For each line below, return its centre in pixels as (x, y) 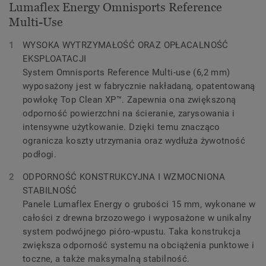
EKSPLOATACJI (55, 59)
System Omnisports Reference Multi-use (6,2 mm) (126, 72)
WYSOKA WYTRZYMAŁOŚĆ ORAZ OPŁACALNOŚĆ (126, 45)
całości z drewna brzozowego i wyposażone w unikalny (137, 218)
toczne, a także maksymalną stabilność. (107, 259)
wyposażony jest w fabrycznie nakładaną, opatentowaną (139, 86)
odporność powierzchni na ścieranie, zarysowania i (129, 113)
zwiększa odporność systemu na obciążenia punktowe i (139, 245)
